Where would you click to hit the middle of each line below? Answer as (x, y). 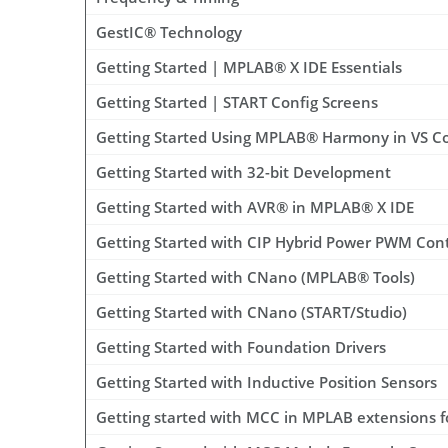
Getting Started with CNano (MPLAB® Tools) (255, 277)
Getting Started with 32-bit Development (243, 172)
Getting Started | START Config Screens (237, 102)
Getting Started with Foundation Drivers (241, 347)
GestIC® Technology (169, 32)
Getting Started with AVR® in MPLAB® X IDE (255, 207)
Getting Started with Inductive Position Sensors (266, 382)
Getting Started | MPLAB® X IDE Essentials (249, 67)
